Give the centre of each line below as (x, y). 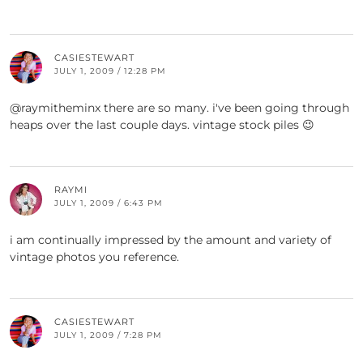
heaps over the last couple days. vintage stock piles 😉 (162, 125)
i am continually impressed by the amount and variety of (171, 240)
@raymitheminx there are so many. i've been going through (179, 108)
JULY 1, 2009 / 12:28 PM (110, 71)
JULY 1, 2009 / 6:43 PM (109, 203)
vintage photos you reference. (94, 257)
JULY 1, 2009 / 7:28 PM (108, 335)
